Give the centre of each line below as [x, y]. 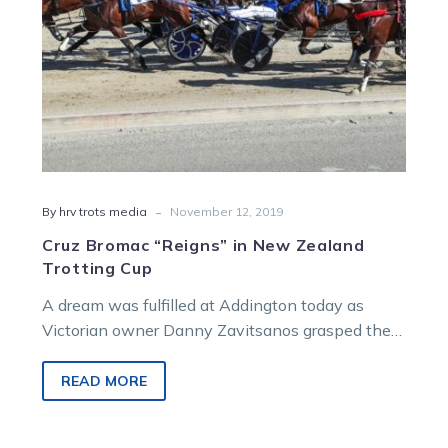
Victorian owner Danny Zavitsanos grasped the [216, 330]
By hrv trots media [94, 211]
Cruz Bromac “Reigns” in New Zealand [203, 245]
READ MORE [104, 381]
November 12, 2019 [226, 211]
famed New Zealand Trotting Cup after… [190, 355]
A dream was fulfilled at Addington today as [203, 305]
